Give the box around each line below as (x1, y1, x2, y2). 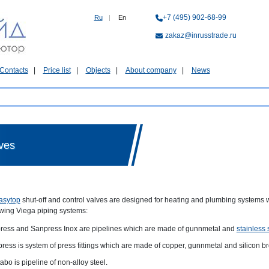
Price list (43, 66, 71, 74)
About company (125, 66, 177, 74)
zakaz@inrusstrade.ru (165, 31, 237, 40)
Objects (85, 66, 110, 74)
